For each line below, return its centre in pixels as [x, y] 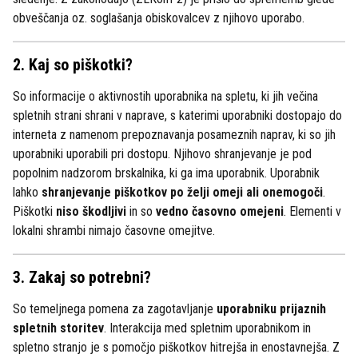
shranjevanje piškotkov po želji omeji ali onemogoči [182, 192]
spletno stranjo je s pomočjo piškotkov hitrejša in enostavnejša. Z [176, 347]
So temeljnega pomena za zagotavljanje [115, 309]
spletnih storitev [58, 328]
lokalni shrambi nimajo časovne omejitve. [114, 231]
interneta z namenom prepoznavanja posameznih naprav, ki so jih [174, 135]
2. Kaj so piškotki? [73, 65]
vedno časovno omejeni [220, 211]
